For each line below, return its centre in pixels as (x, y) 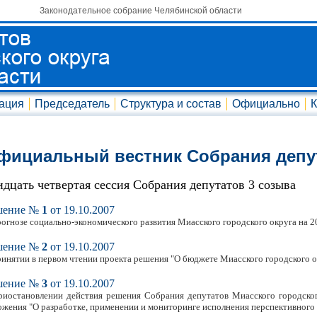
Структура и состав (171, 104)
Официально (266, 104)
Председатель (72, 104)
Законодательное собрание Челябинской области (140, 11)
